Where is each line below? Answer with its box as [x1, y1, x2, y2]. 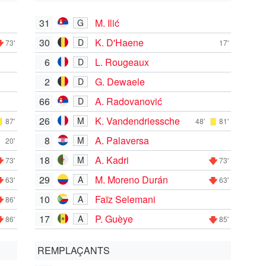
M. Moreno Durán [95, 172, 168, 186]
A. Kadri [95, 153, 129, 167]
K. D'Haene [95, 35, 144, 49]
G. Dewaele [95, 74, 145, 88]
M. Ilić [95, 15, 119, 30]
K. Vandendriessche [95, 113, 180, 128]
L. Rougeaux [95, 55, 149, 69]
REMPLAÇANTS [37, 243, 110, 257]
